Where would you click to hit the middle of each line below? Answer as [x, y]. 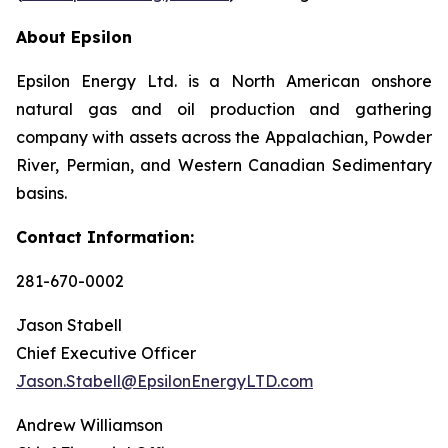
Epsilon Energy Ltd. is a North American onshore [224, 81]
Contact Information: [105, 237]
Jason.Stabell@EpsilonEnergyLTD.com [164, 381]
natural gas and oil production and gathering [224, 109]
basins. [41, 193]
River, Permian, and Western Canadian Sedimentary [224, 165]
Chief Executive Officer [106, 353]
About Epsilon [74, 37]
